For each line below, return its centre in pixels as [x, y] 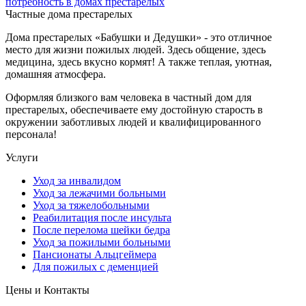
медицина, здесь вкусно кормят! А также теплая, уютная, [139, 62]
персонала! [31, 135]
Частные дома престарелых [69, 14]
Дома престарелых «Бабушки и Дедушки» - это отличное [139, 38]
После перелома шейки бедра [101, 230]
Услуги [22, 158]
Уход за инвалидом [77, 181]
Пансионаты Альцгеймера [95, 255]
